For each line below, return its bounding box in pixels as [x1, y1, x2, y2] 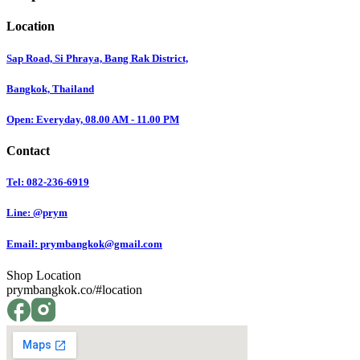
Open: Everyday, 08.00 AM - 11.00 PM [6, 112, 179, 125]
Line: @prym [6, 207, 67, 219]
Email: [6, 237, 40, 250]
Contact [6, 144, 50, 158]
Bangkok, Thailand [6, 82, 94, 95]
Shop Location [6, 268, 81, 282]
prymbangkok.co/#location [6, 282, 142, 297]
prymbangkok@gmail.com [40, 237, 162, 250]
